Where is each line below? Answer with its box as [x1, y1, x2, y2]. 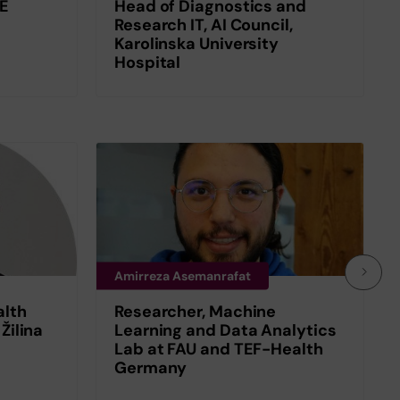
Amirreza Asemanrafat [114, 267, 251, 284]
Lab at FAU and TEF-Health [114, 338, 323, 361]
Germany [114, 357, 187, 379]
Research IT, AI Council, [114, 13, 293, 36]
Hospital [114, 51, 181, 73]
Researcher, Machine [114, 301, 277, 323]
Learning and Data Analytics [114, 320, 337, 342]
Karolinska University [114, 32, 279, 54]
